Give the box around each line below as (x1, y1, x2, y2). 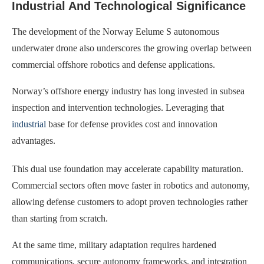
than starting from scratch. (12, 213, 108, 223)
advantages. (12, 135, 55, 146)
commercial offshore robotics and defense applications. (12, 59, 215, 70)
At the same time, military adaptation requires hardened (12, 239, 216, 250)
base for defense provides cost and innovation (46, 118, 217, 129)
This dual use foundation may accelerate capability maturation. (12, 163, 243, 174)
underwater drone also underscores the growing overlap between (12, 42, 252, 53)
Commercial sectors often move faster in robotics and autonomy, (12, 180, 250, 190)
